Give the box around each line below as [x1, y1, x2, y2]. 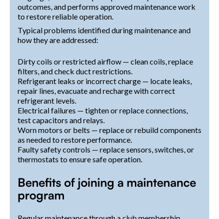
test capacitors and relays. [18, 115, 105, 125]
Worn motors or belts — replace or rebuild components [18, 125, 201, 134]
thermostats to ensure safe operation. [18, 154, 142, 164]
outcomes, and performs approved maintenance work [18, 1, 196, 11]
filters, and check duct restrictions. [18, 66, 132, 76]
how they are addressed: [18, 35, 98, 44]
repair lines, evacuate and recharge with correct [18, 86, 175, 95]
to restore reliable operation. [18, 11, 113, 21]
